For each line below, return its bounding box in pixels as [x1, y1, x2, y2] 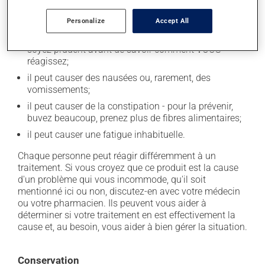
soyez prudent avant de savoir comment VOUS [27, 44, 221, 55]
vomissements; [27, 84, 90, 95]
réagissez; [27, 56, 69, 67]
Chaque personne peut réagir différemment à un [18, 150, 216, 161]
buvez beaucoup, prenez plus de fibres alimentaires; [27, 112, 241, 124]
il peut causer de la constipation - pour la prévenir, [27, 101, 233, 112]
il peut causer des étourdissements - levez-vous [27, 4, 224, 15]
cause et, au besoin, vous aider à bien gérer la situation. [18, 221, 247, 232]
